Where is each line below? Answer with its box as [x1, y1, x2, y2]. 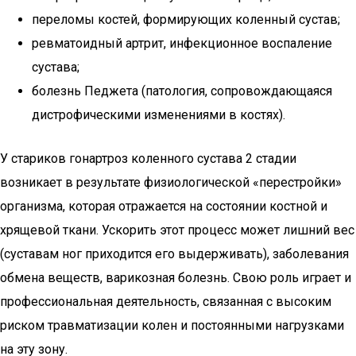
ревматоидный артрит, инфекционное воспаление [32, 36, 332, 51]
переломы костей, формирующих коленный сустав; [32, 12, 340, 27]
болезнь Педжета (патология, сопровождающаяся [32, 83, 332, 99]
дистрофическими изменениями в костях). [32, 107, 285, 122]
